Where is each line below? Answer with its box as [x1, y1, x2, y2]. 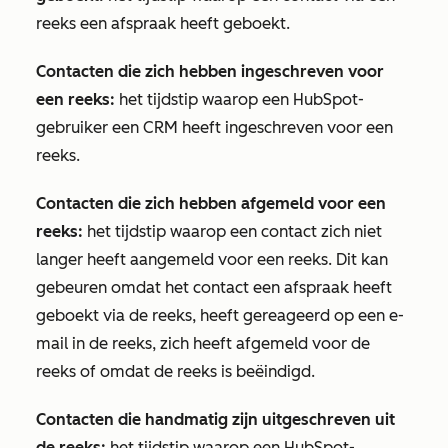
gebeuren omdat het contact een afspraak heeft [36, 278, 392, 297]
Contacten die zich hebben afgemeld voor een [36, 194, 386, 213]
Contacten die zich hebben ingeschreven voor [36, 62, 384, 81]
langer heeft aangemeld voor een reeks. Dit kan [36, 250, 388, 269]
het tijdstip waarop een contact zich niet [83, 222, 382, 241]
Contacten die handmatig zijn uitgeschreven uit [36, 410, 395, 429]
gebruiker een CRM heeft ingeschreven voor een [36, 118, 393, 137]
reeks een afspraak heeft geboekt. [36, 14, 290, 33]
